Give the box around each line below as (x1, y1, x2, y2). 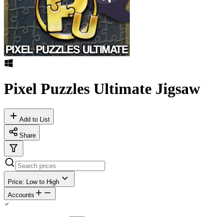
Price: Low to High (8, 178, 59, 186)
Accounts (8, 191, 34, 199)
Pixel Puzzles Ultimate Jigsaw (4, 80, 200, 98)
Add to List (19, 115, 50, 123)
